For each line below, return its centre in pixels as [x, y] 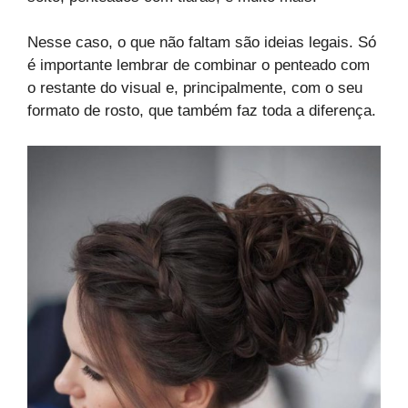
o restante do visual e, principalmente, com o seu [195, 88]
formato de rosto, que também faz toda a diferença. [202, 111]
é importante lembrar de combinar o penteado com [199, 66]
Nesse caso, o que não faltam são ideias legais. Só [202, 43]
